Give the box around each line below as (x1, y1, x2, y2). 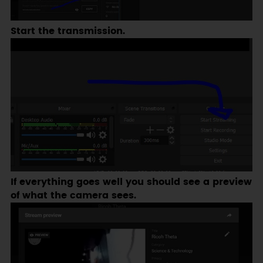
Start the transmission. (10, 23, 125, 39)
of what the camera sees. (10, 188, 136, 203)
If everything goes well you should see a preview (10, 174, 252, 190)
